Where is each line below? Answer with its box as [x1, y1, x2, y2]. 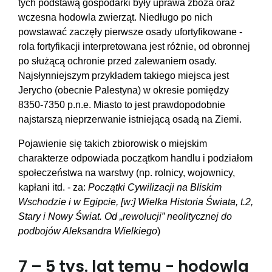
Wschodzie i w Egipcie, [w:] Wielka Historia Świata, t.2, [18, 197, 253, 208]
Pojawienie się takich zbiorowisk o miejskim [18, 138, 207, 149]
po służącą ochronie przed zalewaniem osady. [18, 56, 217, 67]
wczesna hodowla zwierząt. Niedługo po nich [18, 12, 212, 23]
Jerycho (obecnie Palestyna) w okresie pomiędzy [18, 85, 229, 96]
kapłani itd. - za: [18, 182, 88, 193]
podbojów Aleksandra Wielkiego [18, 226, 157, 237]
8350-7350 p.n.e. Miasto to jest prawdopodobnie [18, 100, 225, 110]
